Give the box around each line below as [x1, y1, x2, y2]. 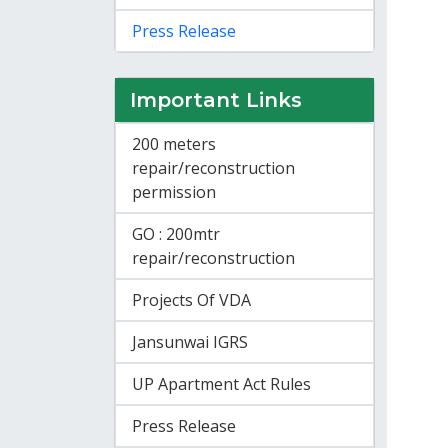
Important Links [130, 88, 302, 112]
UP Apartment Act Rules [132, 373, 311, 395]
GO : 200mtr [132, 223, 220, 245]
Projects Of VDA [132, 289, 251, 311]
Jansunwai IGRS [132, 331, 248, 353]
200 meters [132, 133, 216, 155]
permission [132, 181, 216, 203]
